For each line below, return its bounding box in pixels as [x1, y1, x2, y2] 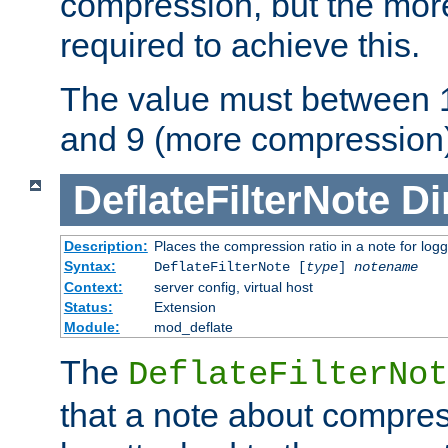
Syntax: [63, 258, 116, 275]
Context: [63, 279, 123, 296]
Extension [153, 299, 216, 316]
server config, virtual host [153, 279, 313, 296]
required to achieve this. [60, 25, 420, 64]
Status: [63, 299, 113, 316]
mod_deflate [153, 319, 233, 336]
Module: [63, 319, 120, 336]
